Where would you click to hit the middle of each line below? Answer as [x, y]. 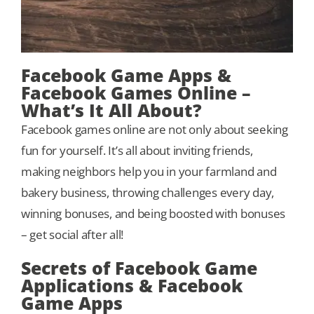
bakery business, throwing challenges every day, [148, 193]
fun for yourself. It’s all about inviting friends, [137, 151]
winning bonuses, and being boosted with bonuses [153, 214]
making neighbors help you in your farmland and [149, 172]
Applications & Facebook [132, 286]
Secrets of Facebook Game [139, 268]
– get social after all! [73, 235]
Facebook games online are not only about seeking [155, 130]
